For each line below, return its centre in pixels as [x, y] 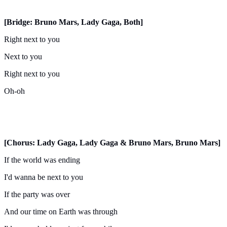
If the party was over [37, 195]
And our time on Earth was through [61, 212]
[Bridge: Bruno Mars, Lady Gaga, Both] [73, 22]
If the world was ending [42, 160]
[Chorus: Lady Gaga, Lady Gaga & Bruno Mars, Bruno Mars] [112, 143]
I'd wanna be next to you [44, 177]
